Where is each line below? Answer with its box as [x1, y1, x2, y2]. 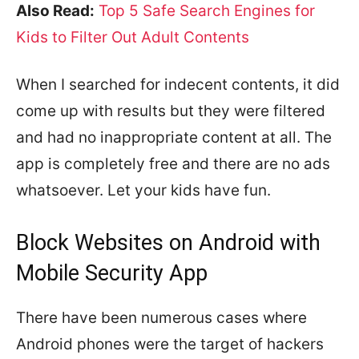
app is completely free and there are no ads [16, 154, 330, 173]
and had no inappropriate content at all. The [16, 127, 332, 147]
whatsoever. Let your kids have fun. [16, 180, 271, 200]
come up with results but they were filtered [16, 101, 325, 120]
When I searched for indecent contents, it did [16, 75, 340, 94]
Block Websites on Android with [16, 229, 321, 256]
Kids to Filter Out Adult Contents [16, 27, 249, 46]
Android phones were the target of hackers [16, 334, 324, 353]
